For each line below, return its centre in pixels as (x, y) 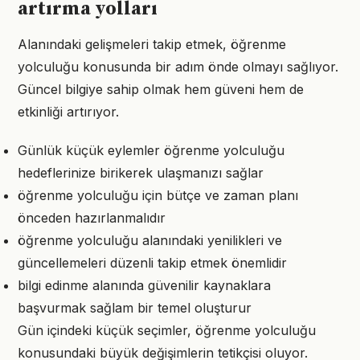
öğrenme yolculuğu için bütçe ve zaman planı (158, 195)
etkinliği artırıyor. (68, 112)
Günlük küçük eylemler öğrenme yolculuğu (151, 150)
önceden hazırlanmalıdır (92, 218)
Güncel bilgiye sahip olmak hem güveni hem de (161, 89)
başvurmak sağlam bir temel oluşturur (135, 308)
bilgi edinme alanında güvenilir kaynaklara (144, 285)
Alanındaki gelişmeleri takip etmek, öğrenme (152, 44)
